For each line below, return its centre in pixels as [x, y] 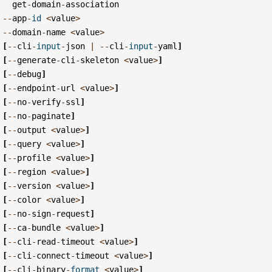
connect [54, 255]
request [73, 213]
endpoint [37, 88]
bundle [46, 227]
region [32, 172]
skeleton [100, 60]
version [34, 185]
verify [46, 102]
